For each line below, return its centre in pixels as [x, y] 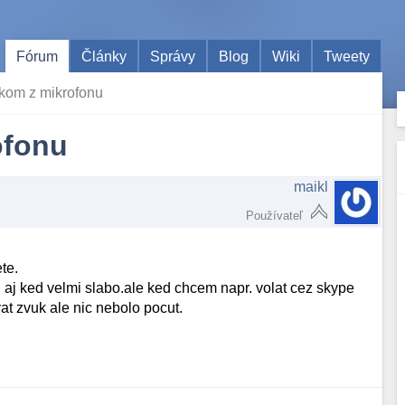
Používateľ [275, 216]
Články [104, 56]
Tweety [347, 56]
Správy [173, 56]
